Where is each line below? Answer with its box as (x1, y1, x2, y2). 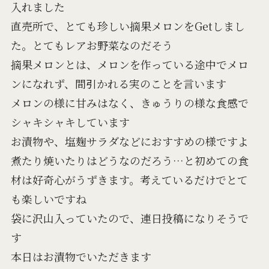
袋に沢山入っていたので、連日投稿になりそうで (10, 210, 249, 226)
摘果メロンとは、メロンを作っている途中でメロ (10, 56, 249, 72)
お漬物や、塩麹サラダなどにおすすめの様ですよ (10, 133, 249, 149)
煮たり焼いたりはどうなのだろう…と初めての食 (10, 152, 249, 168)
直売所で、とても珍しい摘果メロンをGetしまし (10, 17, 245, 34)
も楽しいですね (10, 190, 86, 207)
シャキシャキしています (10, 113, 130, 130)
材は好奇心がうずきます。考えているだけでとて (10, 171, 248, 187)
